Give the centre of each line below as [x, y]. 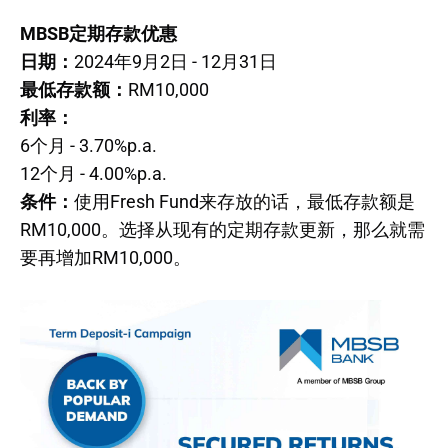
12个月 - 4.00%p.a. [93, 173]
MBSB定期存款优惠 [98, 33]
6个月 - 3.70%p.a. [88, 145]
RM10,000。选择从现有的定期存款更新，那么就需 [222, 229]
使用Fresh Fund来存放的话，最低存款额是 [244, 201]
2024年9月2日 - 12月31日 [175, 61]
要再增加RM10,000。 [105, 257]
